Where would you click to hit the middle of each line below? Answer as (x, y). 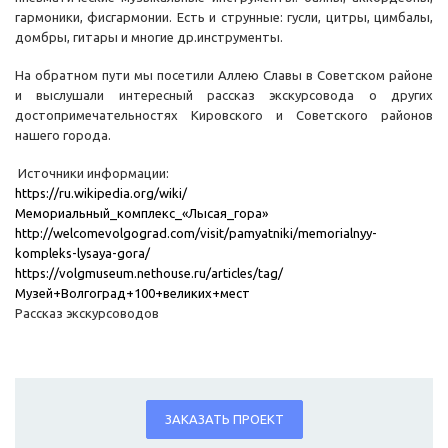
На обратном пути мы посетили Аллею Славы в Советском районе (224, 75)
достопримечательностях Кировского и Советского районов (224, 115)
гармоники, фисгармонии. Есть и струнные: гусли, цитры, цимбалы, (224, 17)
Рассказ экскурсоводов (87, 313)
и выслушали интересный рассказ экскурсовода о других (224, 95)
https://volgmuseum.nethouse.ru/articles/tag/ (149, 273)
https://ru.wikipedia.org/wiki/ (101, 193)
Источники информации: (92, 173)
